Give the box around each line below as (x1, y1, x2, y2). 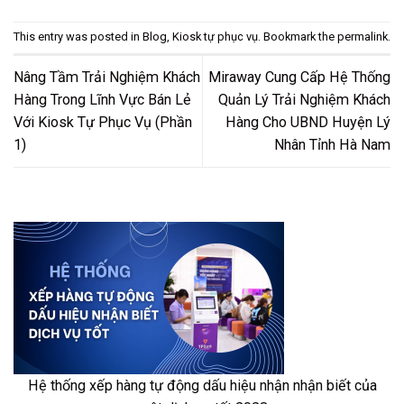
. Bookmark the (258, 30, 337, 44)
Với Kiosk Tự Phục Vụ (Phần (14, 114, 192, 132)
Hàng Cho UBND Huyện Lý (225, 114, 390, 132)
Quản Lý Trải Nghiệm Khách (218, 91, 390, 109)
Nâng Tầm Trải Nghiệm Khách (14, 69, 200, 87)
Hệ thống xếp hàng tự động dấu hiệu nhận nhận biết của (27, 376, 377, 394)
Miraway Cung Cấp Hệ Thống (208, 69, 390, 87)
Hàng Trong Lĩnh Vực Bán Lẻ (14, 91, 191, 109)
